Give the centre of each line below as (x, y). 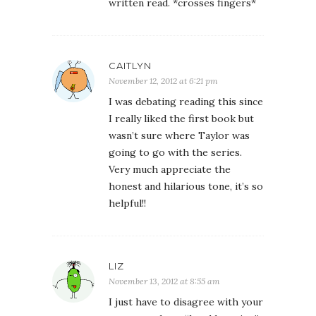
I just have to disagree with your (186, 302)
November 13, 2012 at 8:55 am (164, 281)
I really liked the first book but (181, 119)
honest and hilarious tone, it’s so (186, 187)
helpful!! (127, 203)
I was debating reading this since (186, 102)
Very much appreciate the (170, 170)
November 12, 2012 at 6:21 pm (163, 81)
